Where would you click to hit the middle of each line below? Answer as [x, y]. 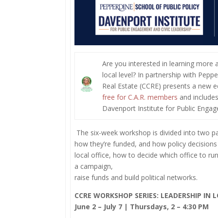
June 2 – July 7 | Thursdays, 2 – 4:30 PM [142, 207]
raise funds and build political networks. [137, 177]
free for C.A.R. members [140, 97]
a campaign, [94, 166]
